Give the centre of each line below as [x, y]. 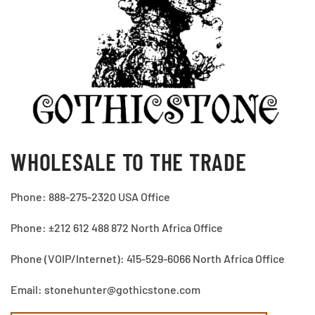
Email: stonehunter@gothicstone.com [105, 290]
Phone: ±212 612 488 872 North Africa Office [117, 228]
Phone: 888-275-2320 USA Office [90, 197]
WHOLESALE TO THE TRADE [129, 162]
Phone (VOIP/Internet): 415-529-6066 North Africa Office [148, 259]
